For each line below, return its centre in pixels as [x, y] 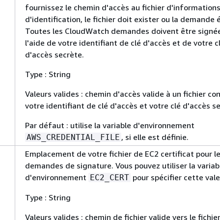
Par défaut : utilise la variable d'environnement [110, 125]
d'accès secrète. [55, 55]
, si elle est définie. [155, 137]
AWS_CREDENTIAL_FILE [73, 137]
